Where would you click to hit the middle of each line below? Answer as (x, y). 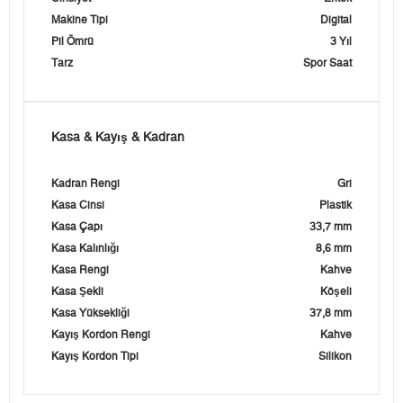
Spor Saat (327, 63)
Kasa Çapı (77, 227)
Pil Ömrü (72, 42)
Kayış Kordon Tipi (95, 357)
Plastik (336, 206)
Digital (336, 20)
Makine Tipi (80, 20)
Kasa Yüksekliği (90, 313)
